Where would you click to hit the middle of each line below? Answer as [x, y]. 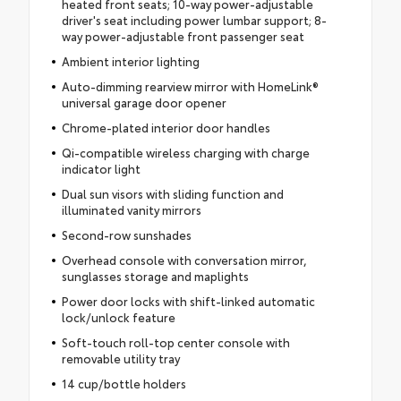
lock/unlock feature [118, 316]
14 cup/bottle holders [124, 383]
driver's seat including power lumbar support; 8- [194, 19]
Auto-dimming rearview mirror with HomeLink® [190, 85]
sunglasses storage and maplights [155, 275]
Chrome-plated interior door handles [166, 127]
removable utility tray [120, 358]
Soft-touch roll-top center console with [175, 341]
